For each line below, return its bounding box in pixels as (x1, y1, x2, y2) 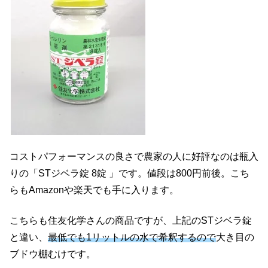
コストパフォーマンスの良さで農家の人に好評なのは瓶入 (10, 151, 258, 162)
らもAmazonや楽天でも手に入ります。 (10, 185, 179, 196)
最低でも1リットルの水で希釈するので (48, 232, 216, 242)
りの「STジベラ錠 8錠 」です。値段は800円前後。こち (10, 168, 249, 179)
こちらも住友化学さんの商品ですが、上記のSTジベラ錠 (10, 215, 252, 226)
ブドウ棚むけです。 (10, 248, 96, 259)
